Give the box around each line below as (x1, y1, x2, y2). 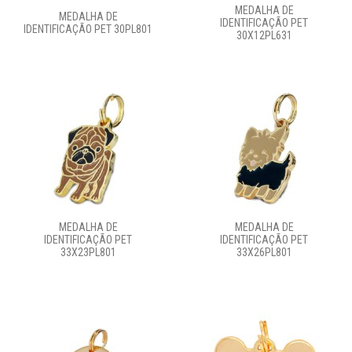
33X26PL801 (236, 246, 292, 258)
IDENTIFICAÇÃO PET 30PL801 (24, 23, 152, 35)
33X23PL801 (60, 245, 116, 258)
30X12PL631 (236, 29, 292, 42)
